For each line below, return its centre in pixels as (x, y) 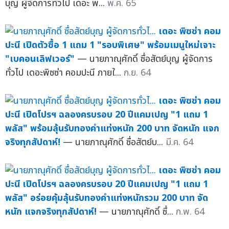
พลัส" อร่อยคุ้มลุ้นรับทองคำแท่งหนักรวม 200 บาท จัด (107, 198)
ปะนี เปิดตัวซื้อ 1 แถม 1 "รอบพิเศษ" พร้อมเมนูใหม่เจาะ (110, 45)
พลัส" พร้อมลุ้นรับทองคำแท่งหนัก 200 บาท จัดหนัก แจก (112, 128)
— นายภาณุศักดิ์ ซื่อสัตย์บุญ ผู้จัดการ (145, 59)
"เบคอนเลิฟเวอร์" (40, 59)
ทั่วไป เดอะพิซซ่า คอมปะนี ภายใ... (64, 73)
